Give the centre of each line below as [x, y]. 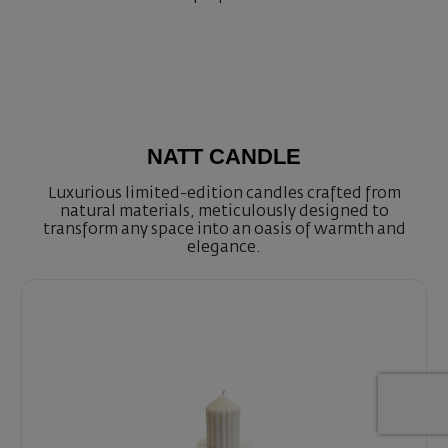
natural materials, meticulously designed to [224, 212]
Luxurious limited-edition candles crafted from [224, 194]
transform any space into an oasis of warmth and [224, 230]
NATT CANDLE [224, 157]
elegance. [224, 248]
